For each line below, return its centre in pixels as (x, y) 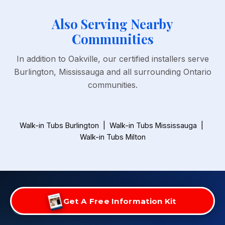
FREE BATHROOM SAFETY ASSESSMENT (100, 207)
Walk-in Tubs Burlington (59, 125)
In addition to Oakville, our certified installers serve (113, 59)
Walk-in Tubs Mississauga (153, 125)
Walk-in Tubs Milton (113, 137)
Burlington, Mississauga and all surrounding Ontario (113, 72)
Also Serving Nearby (113, 23)
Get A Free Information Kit (120, 201)
